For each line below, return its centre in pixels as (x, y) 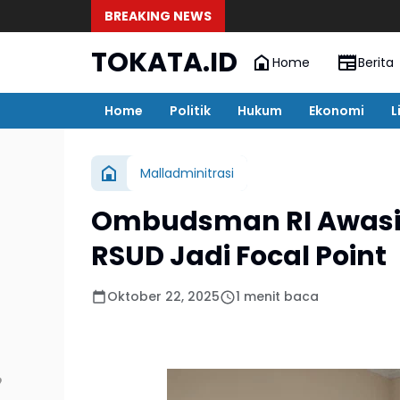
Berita (376, 62)
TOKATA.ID (164, 62)
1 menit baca (277, 296)
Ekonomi (337, 110)
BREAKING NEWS (158, 16)
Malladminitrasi (187, 173)
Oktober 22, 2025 (163, 296)
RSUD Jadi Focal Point (239, 256)
